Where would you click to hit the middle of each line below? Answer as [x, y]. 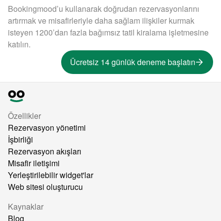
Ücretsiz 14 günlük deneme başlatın [133, 62]
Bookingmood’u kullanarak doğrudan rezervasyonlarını [104, 9]
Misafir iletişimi [34, 163]
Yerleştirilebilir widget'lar [51, 175]
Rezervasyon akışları [45, 151]
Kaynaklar [26, 206]
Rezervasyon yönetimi [47, 128]
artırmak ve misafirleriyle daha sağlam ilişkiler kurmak [101, 20]
